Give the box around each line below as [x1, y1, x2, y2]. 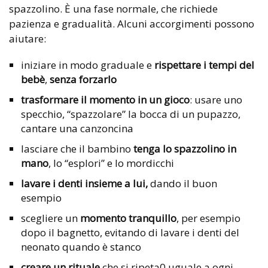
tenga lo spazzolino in [133, 141, 236, 156]
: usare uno [190, 92, 242, 106]
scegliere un [21, 211, 80, 225]
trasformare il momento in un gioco [21, 92, 190, 106]
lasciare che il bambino [21, 141, 133, 156]
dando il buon [148, 176, 217, 190]
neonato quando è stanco [21, 239, 141, 254]
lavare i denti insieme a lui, [21, 176, 148, 190]
